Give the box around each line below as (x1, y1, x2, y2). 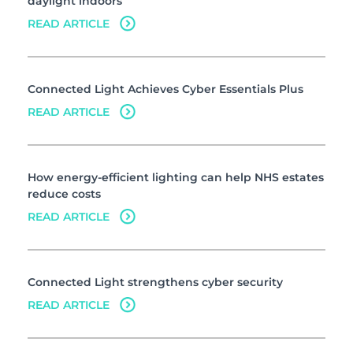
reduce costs (28, 187, 101, 201)
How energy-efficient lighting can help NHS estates (28, 170, 324, 184)
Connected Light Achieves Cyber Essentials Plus (28, 82, 303, 96)
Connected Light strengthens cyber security (28, 275, 283, 289)
